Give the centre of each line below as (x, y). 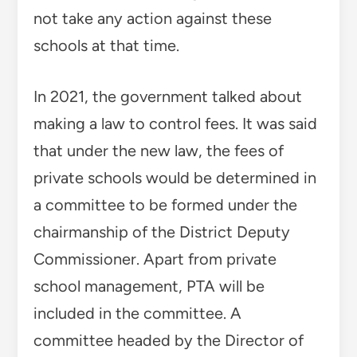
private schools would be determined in (175, 177)
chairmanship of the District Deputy (161, 231)
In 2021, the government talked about (167, 96)
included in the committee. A (137, 313)
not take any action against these (152, 18)
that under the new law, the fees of (158, 150)
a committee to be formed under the (165, 204)
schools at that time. (106, 45)
